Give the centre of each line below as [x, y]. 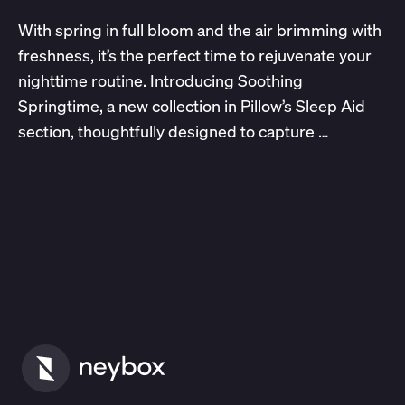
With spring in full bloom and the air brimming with [199, 30]
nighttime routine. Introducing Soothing [160, 80]
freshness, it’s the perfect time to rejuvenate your [194, 55]
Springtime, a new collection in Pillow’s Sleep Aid [191, 106]
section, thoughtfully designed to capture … [173, 131]
